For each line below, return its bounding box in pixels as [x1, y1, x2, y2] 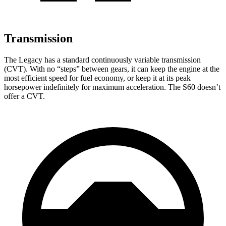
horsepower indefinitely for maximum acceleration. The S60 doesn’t [4, 82, 220, 91]
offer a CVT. [4, 91, 45, 100]
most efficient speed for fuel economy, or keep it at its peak [4, 73, 191, 82]
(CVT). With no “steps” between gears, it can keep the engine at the [4, 64, 219, 73]
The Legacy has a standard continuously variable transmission [4, 55, 201, 64]
